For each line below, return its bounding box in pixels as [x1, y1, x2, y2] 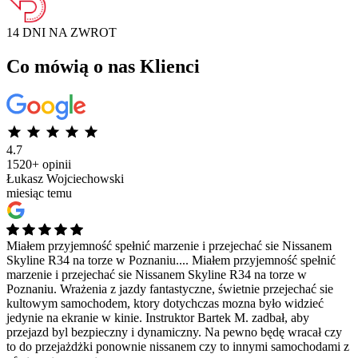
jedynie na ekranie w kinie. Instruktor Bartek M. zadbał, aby [6, 310, 309, 324]
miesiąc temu [6, 185, 72, 200]
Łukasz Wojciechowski [6, 171, 124, 185]
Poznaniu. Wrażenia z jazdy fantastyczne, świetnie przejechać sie [6, 281, 333, 296]
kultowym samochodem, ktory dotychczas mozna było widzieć [6, 296, 324, 310]
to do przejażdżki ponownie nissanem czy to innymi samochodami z [6, 339, 349, 353]
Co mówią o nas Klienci [6, 55, 200, 77]
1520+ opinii [6, 157, 71, 171]
